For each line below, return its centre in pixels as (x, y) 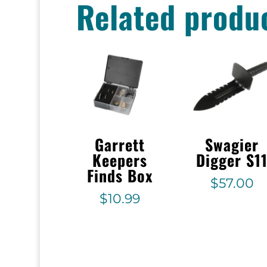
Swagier (232, 145)
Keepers (120, 160)
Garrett (120, 145)
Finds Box (120, 176)
